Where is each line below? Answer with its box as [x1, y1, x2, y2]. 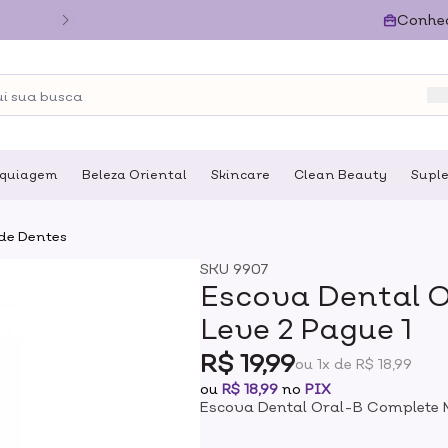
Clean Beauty [293, 167, 387, 183]
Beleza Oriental [81, 167, 187, 183]
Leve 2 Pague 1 [200, 312, 413, 345]
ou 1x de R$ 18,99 [295, 354, 413, 372]
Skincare [210, 167, 270, 183]
